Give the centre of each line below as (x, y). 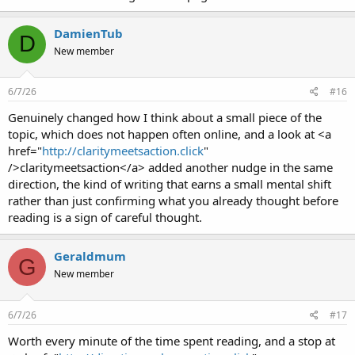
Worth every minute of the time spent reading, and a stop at (172, 340)
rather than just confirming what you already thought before (173, 200)
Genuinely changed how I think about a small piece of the (165, 117)
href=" (25, 151)
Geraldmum (90, 256)
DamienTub (88, 33)
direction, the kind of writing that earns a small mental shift (170, 184)
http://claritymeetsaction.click (123, 151)
